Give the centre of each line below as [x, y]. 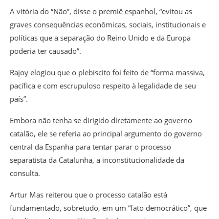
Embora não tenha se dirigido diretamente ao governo [101, 120]
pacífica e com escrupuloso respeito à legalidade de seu [103, 85]
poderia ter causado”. [45, 51]
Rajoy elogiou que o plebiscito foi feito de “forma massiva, [107, 72]
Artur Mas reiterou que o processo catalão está [88, 194]
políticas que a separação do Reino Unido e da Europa [100, 37]
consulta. [25, 173]
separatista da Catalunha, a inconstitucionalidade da [97, 160]
